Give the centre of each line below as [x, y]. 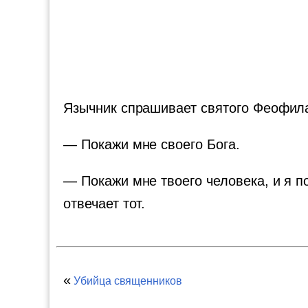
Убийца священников [128, 281]
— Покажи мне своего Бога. [152, 144]
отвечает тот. [104, 203]
